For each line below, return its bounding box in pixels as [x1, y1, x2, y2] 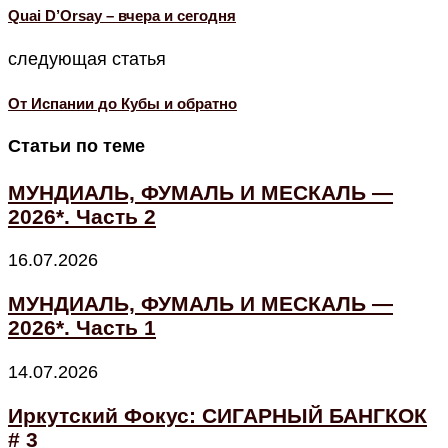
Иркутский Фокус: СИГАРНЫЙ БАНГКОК [8, 403, 427, 427]
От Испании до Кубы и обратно [8, 94, 237, 112]
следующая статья [8, 48, 166, 69]
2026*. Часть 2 [8, 205, 156, 229]
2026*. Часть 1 [8, 316, 156, 340]
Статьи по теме [8, 136, 145, 157]
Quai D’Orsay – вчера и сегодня [8, 6, 236, 24]
